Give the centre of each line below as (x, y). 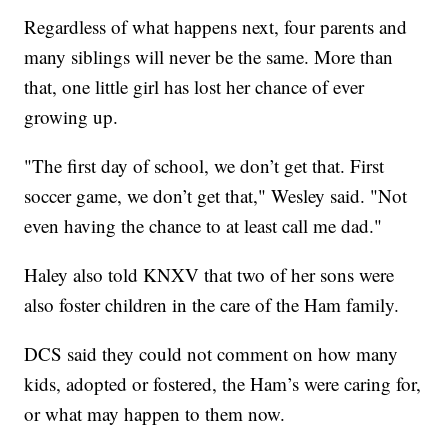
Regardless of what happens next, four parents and (216, 27)
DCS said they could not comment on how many (211, 354)
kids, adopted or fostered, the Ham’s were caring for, (223, 384)
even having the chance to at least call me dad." (203, 226)
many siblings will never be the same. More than (209, 57)
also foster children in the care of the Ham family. (212, 305)
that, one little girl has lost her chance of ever (194, 87)
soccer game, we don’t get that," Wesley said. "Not (216, 196)
